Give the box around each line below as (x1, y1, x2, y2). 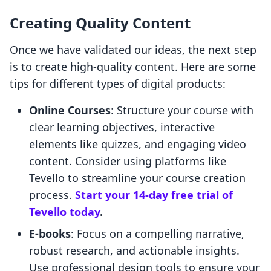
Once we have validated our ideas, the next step (10, 42, 256, 57)
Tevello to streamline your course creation (29, 171, 246, 186)
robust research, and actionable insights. (29, 243, 240, 258)
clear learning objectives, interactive (29, 120, 215, 135)
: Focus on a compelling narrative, (71, 226, 244, 241)
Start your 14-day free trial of (75, 188, 233, 203)
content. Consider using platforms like (29, 154, 226, 169)
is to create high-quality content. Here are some (10, 59, 256, 74)
